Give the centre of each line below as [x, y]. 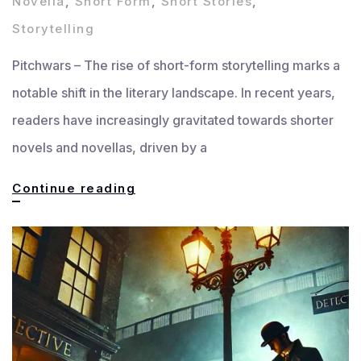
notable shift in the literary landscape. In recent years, [174, 92]
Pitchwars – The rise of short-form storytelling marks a [176, 65]
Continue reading [74, 188]
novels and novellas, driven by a [110, 147]
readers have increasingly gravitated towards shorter [173, 120]
